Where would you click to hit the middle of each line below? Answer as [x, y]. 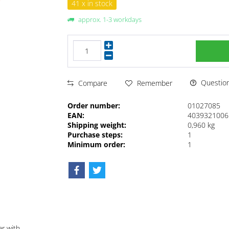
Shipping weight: [97, 125]
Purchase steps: [95, 135]
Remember [155, 83]
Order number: [94, 106]
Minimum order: [97, 145]
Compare [92, 83]
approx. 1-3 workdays [109, 20]
